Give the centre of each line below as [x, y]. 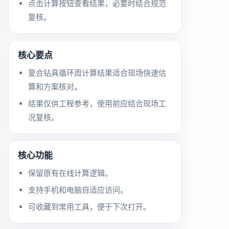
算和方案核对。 [55, 87]
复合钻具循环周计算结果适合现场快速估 [97, 73]
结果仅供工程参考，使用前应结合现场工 [97, 104]
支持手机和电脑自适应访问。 [78, 190]
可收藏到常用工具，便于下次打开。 [89, 207]
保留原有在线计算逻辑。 [70, 173]
